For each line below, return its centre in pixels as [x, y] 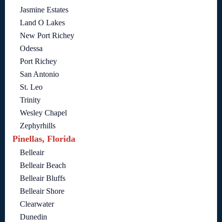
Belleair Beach [43, 166]
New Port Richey [47, 36]
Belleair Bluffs [43, 178]
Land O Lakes [42, 23]
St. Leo [31, 87]
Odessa [31, 49]
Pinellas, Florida [44, 139]
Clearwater [37, 204]
